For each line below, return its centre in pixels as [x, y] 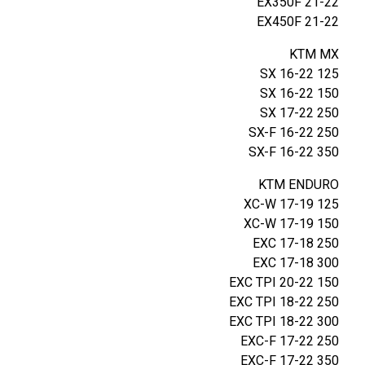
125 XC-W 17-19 [328, 204]
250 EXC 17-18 [328, 243]
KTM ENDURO [299, 185]
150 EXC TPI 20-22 [328, 282]
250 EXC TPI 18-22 [328, 302]
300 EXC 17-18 [328, 263]
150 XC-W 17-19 [328, 224]
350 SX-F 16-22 [328, 152]
